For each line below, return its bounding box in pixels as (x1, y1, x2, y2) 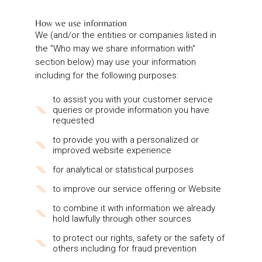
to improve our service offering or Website (53, 184, 221, 195)
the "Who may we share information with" (35, 43, 195, 54)
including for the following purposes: (35, 70, 178, 81)
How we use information (35, 18, 127, 29)
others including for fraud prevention (53, 243, 196, 254)
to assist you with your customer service (53, 94, 213, 105)
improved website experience (53, 145, 171, 156)
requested (53, 115, 94, 126)
